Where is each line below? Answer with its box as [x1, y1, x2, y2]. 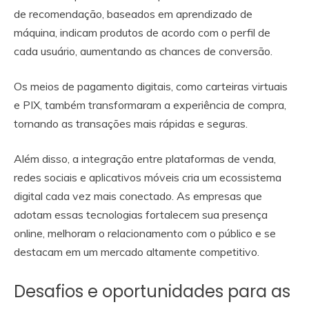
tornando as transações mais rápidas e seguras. [14, 116, 250, 130]
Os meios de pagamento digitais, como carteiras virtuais [14, 79, 288, 93]
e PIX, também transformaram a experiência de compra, [14, 97, 286, 112]
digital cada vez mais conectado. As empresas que [14, 188, 262, 203]
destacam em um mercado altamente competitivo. [14, 244, 259, 259]
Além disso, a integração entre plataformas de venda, [14, 151, 276, 166]
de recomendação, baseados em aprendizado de [14, 6, 252, 21]
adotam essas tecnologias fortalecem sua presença [14, 207, 268, 221]
